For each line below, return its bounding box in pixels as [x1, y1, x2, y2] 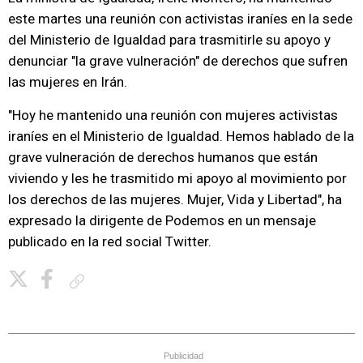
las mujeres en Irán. [8, 74, 127, 90]
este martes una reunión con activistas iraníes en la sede [8, 11, 352, 27]
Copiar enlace [91, 275, 149, 287]
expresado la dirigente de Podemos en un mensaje [8, 212, 316, 228]
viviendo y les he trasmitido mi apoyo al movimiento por [8, 170, 347, 186]
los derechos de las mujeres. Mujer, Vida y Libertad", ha [8, 191, 342, 207]
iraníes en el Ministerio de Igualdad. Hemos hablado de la [8, 128, 354, 144]
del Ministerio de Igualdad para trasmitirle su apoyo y [8, 32, 331, 48]
